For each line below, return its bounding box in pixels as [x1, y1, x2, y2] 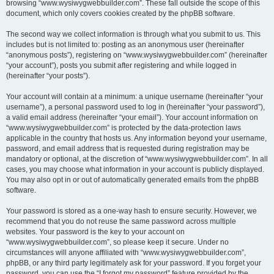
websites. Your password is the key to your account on [6, 228, 185, 236]
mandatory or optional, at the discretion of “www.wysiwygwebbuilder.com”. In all [6, 155, 268, 163]
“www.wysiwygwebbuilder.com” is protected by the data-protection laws [6, 124, 241, 132]
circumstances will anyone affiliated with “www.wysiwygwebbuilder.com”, [6, 248, 246, 257]
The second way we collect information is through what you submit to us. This [6, 30, 261, 39]
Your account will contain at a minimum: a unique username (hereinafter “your [6, 92, 263, 101]
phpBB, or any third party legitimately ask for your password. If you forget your [6, 259, 261, 267]
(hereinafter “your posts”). [6, 72, 90, 80]
